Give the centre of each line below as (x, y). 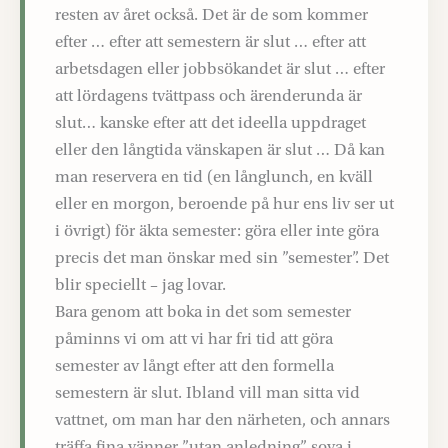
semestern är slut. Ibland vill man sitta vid (207, 392)
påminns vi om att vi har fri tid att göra (194, 338)
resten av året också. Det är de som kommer (211, 14)
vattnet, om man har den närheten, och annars (222, 419)
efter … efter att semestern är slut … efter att (210, 41)
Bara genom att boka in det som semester (203, 311)
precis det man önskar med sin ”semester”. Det (222, 257)
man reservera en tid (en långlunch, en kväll (214, 176)
